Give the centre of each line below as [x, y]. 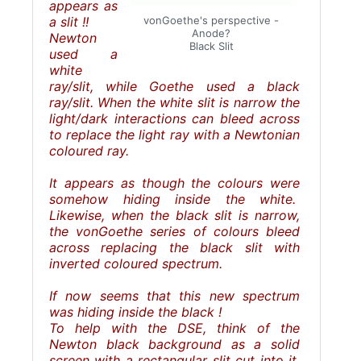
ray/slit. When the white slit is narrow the [174, 102]
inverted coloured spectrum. [136, 263]
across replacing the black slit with [174, 247]
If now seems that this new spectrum [174, 295]
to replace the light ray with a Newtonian [174, 134]
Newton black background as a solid [174, 344]
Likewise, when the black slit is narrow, [174, 215]
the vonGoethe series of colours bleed [174, 231]
